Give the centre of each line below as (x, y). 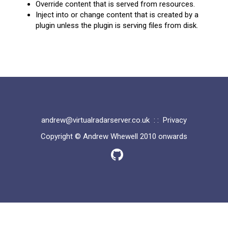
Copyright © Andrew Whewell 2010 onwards (114, 136)
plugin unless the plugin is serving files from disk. (117, 25)
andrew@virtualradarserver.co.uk (95, 120)
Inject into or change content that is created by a (117, 15)
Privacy (175, 120)
